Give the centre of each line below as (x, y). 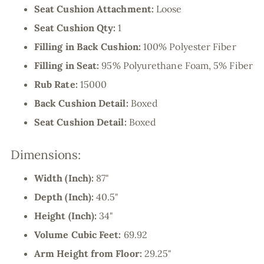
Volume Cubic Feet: (79, 235)
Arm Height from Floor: (89, 254)
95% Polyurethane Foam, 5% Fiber (177, 66)
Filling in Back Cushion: (89, 47)
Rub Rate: (57, 85)
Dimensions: (46, 155)
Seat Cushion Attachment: (95, 9)
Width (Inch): (65, 178)
